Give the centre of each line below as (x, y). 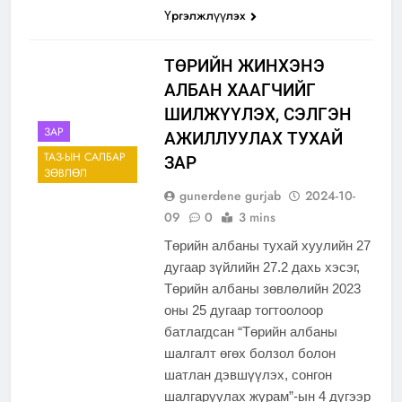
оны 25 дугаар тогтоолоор (243, 310)
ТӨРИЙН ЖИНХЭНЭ (244, 66)
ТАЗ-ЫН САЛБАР (85, 157)
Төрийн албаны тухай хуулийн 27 (267, 246)
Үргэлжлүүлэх (205, 16)
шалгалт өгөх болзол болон (249, 354)
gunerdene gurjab (230, 196)
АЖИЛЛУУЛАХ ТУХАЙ (253, 139)
